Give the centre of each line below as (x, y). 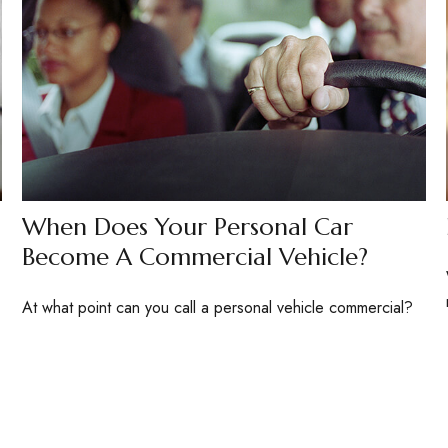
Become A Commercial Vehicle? (195, 257)
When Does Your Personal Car (188, 227)
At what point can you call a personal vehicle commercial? (218, 308)
